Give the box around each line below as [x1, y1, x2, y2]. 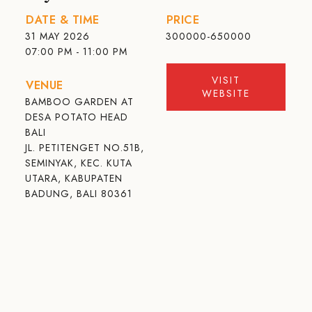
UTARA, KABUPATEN [25, 171, 123, 185]
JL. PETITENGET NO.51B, [25, 141, 145, 155]
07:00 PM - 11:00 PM [25, 45, 128, 58]
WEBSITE [202, 86, 251, 100]
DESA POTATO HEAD [25, 110, 129, 124]
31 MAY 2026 [25, 29, 91, 43]
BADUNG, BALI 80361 [25, 187, 133, 201]
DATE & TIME [26, 12, 100, 28]
